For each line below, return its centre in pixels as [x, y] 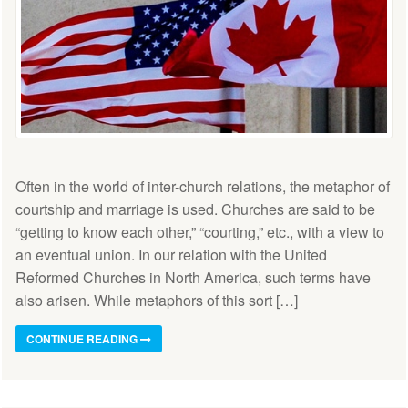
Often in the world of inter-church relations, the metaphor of [203, 186]
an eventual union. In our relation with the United [171, 254]
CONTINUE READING [83, 338]
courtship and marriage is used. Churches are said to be [195, 209]
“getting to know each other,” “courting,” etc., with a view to [200, 231]
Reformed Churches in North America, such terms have [193, 277]
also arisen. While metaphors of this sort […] [157, 300]
